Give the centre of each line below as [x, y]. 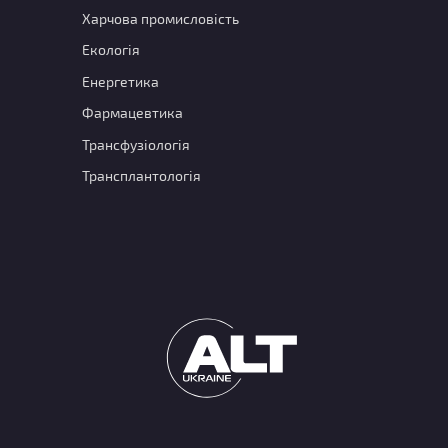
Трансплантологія [141, 176]
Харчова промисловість [160, 18]
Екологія [110, 50]
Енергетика [120, 81]
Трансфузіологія [135, 144]
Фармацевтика [132, 113]
